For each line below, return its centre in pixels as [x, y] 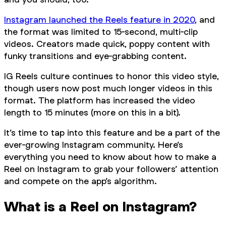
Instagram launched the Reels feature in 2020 [99, 20]
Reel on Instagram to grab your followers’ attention [111, 169]
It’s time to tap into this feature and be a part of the [112, 133]
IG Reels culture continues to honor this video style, [111, 76]
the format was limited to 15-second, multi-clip [101, 32]
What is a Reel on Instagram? [100, 207]
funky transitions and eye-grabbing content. [95, 56]
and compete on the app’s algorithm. [80, 181]
